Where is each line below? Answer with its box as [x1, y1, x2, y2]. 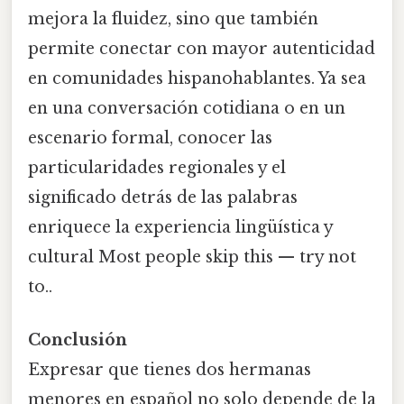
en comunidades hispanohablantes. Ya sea [28, 69, 366, 89]
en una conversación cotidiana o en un [28, 98, 345, 119]
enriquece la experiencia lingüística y [28, 217, 333, 238]
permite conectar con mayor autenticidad [28, 39, 375, 60]
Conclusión [28, 330, 127, 351]
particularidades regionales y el [28, 158, 286, 179]
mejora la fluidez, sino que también [28, 9, 318, 30]
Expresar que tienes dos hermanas [28, 360, 311, 381]
